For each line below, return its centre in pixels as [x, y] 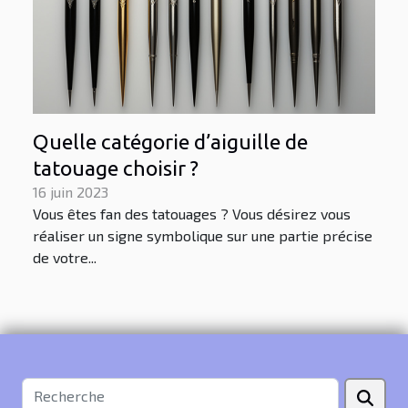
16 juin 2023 [71, 191]
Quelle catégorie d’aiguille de [170, 141]
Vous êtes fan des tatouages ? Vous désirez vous [192, 213]
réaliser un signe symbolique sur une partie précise [203, 235]
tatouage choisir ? [116, 168]
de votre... [65, 257]
